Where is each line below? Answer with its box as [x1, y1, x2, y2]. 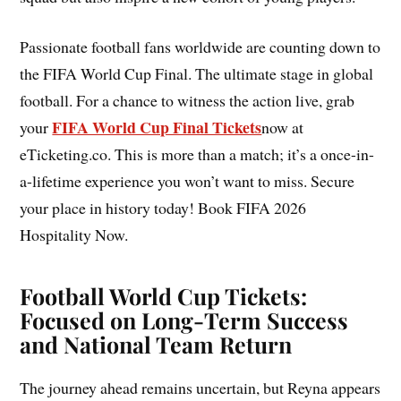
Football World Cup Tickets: [20, 281, 308, 311]
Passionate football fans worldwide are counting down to [20, 36, 381, 58]
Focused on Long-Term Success [20, 305, 349, 336]
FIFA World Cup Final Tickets [52, 115, 262, 140]
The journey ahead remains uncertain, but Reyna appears [20, 377, 381, 399]
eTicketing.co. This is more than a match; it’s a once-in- [20, 143, 375, 166]
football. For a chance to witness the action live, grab [20, 90, 355, 112]
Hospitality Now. [20, 224, 129, 246]
